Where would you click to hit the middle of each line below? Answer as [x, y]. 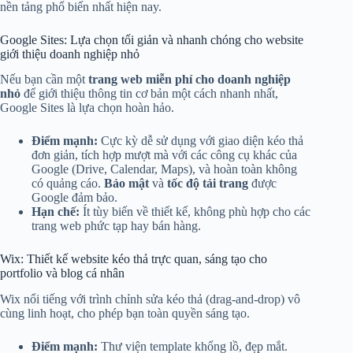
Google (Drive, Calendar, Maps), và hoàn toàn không [164, 169]
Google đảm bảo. [74, 198]
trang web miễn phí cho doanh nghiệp [190, 80]
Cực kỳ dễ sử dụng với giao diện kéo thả [201, 141]
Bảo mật [126, 184]
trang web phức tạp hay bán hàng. [116, 226]
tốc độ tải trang [208, 184]
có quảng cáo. [68, 184]
